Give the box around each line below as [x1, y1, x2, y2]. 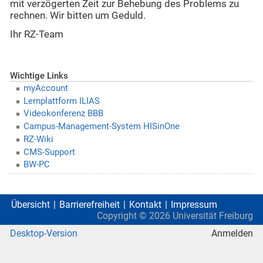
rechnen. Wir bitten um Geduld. [10, 9, 146, 21]
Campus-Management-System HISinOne [23, 121, 180, 132]
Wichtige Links [10, 70, 68, 81]
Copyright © [97, 210, 149, 222]
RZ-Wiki [23, 133, 53, 144]
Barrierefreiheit [59, 199, 120, 211]
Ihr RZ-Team [10, 29, 63, 41]
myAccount [23, 82, 68, 93]
